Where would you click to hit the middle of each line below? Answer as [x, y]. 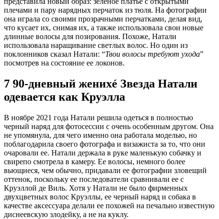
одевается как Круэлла [65, 97]
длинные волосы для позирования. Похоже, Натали [90, 37]
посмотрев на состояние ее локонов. [64, 63]
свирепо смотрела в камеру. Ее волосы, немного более [95, 162]
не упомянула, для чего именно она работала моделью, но [100, 135]
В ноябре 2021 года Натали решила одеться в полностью [99, 118]
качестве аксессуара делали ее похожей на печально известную [109, 206]
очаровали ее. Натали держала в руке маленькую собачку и [103, 153]
